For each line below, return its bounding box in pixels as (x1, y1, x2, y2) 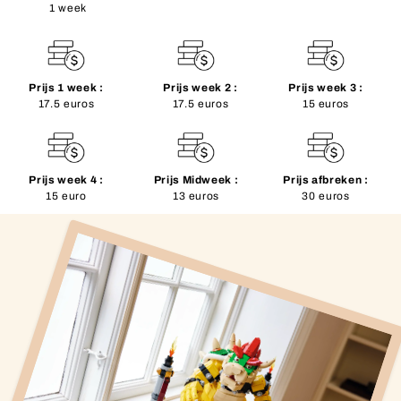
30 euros (302, 189, 350, 202)
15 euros (302, 97, 350, 110)
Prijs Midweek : (153, 173, 239, 186)
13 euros (172, 189, 220, 202)
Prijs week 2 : (163, 81, 238, 94)
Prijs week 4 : (29, 173, 104, 186)
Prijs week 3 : (288, 81, 363, 94)
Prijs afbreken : (283, 173, 369, 186)
